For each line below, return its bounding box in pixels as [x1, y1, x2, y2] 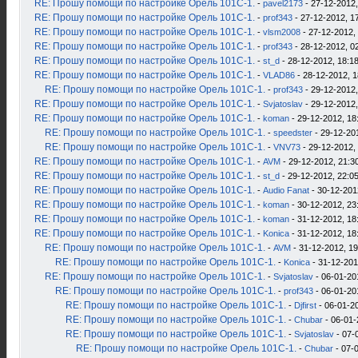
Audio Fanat [263, 185, 309, 195]
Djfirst [294, 300, 316, 310]
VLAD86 [263, 70, 295, 80]
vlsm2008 [263, 27, 300, 37]
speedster [273, 128, 312, 137]
